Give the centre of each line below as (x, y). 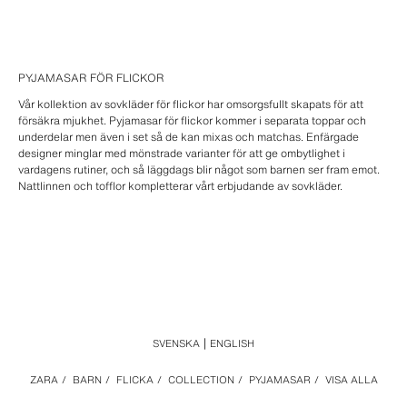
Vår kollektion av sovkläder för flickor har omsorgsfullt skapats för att (191, 104)
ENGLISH (232, 343)
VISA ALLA (351, 380)
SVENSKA (176, 343)
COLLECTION (201, 380)
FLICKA (134, 380)
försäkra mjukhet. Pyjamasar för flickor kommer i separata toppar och (192, 120)
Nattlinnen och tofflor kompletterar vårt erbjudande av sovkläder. (180, 186)
